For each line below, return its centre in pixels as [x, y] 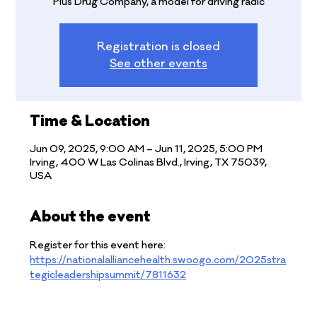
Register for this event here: [99, 245]
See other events [158, 63]
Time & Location [90, 121]
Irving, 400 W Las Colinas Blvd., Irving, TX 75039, [149, 162]
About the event [91, 217]
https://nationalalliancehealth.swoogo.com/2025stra [158, 260]
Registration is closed [158, 46]
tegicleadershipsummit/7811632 [108, 275]
